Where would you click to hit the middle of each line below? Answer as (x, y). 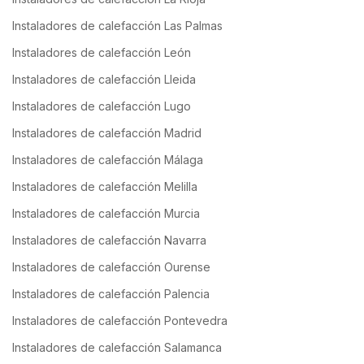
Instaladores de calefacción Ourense (111, 267)
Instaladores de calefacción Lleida (104, 80)
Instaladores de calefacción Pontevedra (120, 321)
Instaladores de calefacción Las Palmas (117, 26)
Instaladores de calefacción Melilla (105, 187)
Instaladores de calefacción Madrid (107, 133)
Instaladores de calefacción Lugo (102, 106)
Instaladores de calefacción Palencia (111, 294)
